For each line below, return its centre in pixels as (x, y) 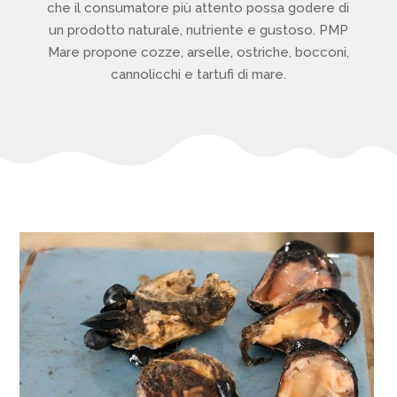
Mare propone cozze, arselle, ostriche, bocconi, (198, 52)
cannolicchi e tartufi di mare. (198, 74)
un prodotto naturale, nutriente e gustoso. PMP (198, 30)
